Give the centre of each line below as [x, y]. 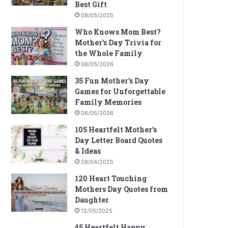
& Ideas [88, 151]
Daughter [92, 200]
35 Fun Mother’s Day [112, 81]
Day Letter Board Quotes [119, 140]
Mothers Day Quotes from [122, 189]
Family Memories [108, 102]
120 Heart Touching [111, 178]
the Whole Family [109, 53]
